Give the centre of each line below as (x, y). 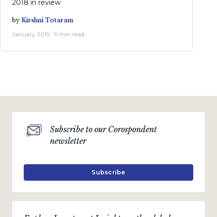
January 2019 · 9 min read (48, 34)
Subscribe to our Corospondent (103, 129)
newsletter (68, 141)
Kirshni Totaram (47, 20)
